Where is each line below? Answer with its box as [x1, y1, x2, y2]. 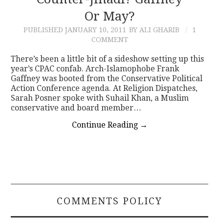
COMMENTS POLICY [57, 195, 162, 207]
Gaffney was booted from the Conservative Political [11, 73, 203, 83]
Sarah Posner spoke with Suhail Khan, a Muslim [11, 93, 189, 103]
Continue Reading [71, 120, 140, 130]
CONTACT [23, 17, 68, 27]
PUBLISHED [23, 25, 65, 34]
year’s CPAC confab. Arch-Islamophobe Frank [11, 64, 180, 73]
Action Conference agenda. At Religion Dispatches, [11, 83, 198, 93]
